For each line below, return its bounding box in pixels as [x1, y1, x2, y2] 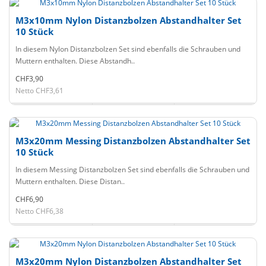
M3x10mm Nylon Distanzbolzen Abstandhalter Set [15, 14, 242, 26]
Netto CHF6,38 [15, 206, 64, 216]
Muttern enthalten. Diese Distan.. [15, 176, 125, 186]
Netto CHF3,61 [15, 85, 64, 96]
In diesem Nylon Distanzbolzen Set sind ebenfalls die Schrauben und [15, 44, 240, 54]
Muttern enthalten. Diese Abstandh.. [15, 56, 135, 66]
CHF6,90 [15, 194, 43, 204]
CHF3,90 [15, 74, 43, 84]
